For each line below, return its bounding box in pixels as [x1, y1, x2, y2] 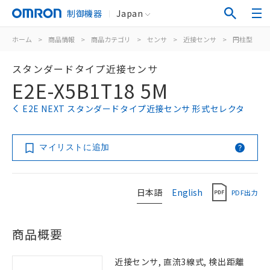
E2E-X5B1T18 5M [12, 77, 168, 104]
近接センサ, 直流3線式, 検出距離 [115, 256, 244, 268]
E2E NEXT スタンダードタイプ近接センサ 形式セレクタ [22, 102, 245, 115]
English [172, 186, 202, 198]
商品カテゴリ [91, 34, 131, 44]
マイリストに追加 [39, 142, 110, 152]
